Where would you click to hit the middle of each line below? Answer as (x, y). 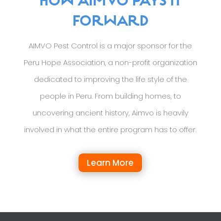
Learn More (110, 163)
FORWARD (110, 22)
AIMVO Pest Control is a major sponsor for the (110, 45)
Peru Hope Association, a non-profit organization (110, 62)
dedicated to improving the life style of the (110, 79)
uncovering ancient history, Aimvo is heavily (110, 112)
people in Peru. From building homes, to (110, 96)
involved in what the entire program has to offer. (110, 129)
